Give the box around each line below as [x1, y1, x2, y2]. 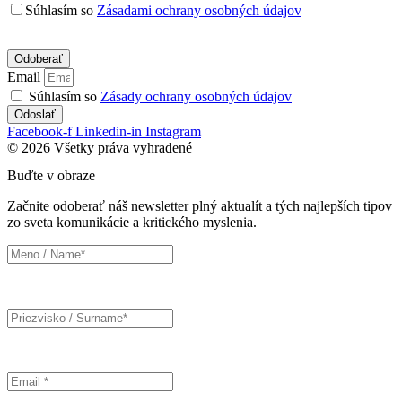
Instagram [145, 124, 201, 140]
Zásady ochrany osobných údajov [100, 89, 292, 105]
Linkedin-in [75, 124, 142, 140]
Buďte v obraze [7, 168, 95, 184]
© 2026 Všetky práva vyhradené [7, 140, 192, 156]
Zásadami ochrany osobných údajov [97, 3, 301, 19]
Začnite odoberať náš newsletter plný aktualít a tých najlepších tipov [7, 198, 392, 214]
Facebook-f [7, 124, 72, 140]
